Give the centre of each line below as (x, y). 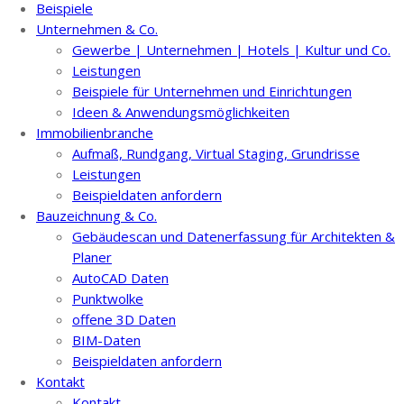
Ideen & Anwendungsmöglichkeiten (181, 111)
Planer (92, 257)
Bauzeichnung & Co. (96, 215)
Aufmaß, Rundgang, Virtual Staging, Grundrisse (216, 153)
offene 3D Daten (124, 319)
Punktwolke (108, 298)
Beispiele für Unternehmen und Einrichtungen (212, 91)
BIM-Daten (106, 340)
